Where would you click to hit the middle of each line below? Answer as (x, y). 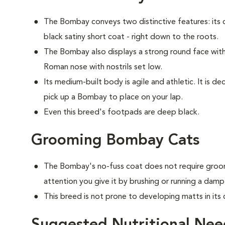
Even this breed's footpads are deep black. (122, 113)
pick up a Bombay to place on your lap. (113, 97)
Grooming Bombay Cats (115, 141)
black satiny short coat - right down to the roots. (131, 37)
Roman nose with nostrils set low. (103, 67)
